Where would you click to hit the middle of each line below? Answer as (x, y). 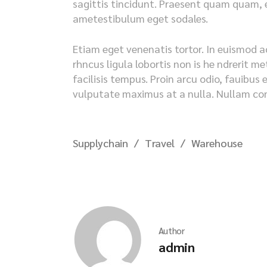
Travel (159, 142)
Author (172, 231)
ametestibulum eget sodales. (140, 18)
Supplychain (101, 142)
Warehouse (217, 142)
